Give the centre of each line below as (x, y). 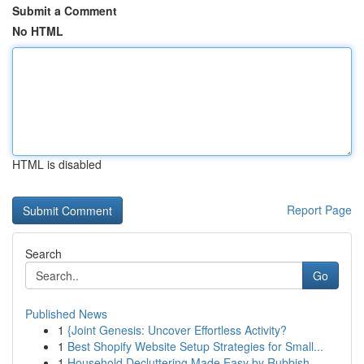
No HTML (38, 31)
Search (43, 253)
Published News (66, 314)
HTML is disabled (57, 164)
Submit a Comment (65, 11)
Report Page (319, 210)
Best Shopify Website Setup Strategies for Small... (195, 346)
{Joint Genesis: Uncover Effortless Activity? (177, 330)
